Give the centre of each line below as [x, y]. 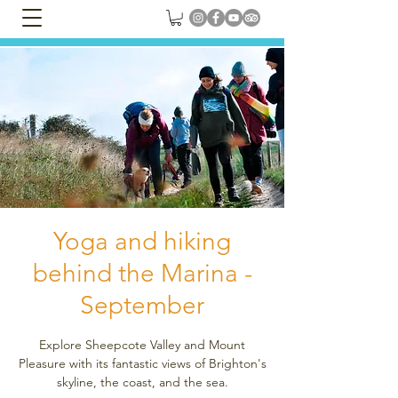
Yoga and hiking [142, 242]
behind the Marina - [142, 274]
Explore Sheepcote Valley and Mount [142, 345]
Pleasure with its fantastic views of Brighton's [142, 364]
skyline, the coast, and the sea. [142, 382]
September [142, 306]
